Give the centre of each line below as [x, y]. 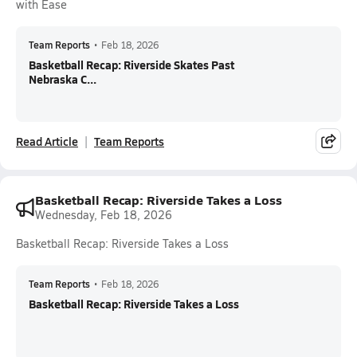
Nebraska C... [63, 79]
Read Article [47, 141]
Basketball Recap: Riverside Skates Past [131, 65]
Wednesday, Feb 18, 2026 [104, 215]
